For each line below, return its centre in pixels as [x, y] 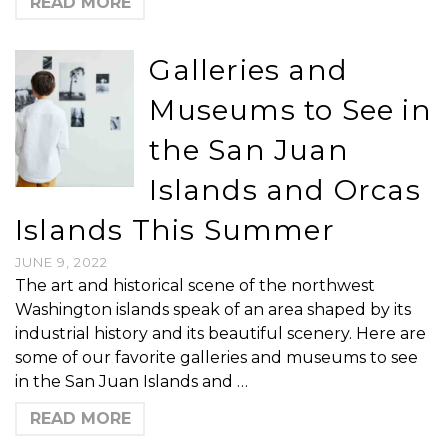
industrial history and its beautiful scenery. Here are [220, 333]
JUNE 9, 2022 [61, 262]
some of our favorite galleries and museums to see [216, 357]
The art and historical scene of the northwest [195, 285]
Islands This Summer [175, 230]
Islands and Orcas [285, 190]
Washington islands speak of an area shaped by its [213, 309]
